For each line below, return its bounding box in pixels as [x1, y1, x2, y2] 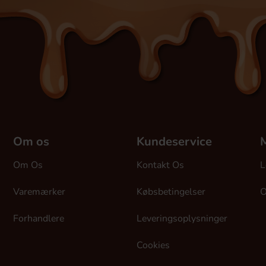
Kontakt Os [137, 159, 184, 172]
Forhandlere [13, 212, 64, 225]
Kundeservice [137, 134, 212, 150]
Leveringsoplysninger [137, 212, 227, 225]
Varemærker [13, 185, 65, 198]
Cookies [137, 239, 170, 252]
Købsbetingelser [137, 185, 205, 198]
